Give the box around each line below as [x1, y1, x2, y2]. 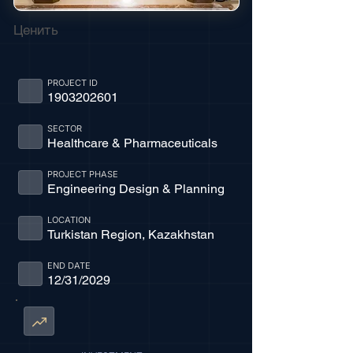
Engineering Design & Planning [46, 181, 225, 196]
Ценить [13, 22, 58, 38]
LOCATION [46, 214, 91, 225]
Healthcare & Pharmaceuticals [46, 136, 217, 150]
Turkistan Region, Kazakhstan [46, 227, 214, 242]
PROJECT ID [46, 77, 98, 88]
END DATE [46, 260, 91, 271]
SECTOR [46, 123, 82, 134]
